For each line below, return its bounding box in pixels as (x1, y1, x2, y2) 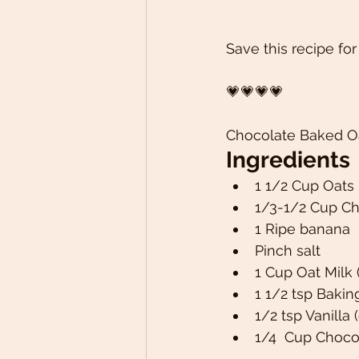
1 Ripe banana (255, 220, 354, 238)
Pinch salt (255, 242, 325, 260)
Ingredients (226, 147, 356, 174)
